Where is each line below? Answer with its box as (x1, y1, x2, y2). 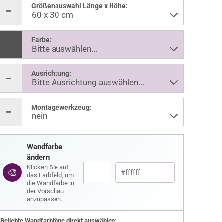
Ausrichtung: (31, 69, 71, 77)
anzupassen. (26, 195, 62, 203)
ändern (26, 153, 50, 162)
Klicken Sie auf (26, 164, 69, 171)
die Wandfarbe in (26, 179, 74, 187)
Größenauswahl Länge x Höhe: (31, 2, 128, 10)
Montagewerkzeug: (31, 103, 92, 111)
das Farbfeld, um (26, 171, 74, 179)
